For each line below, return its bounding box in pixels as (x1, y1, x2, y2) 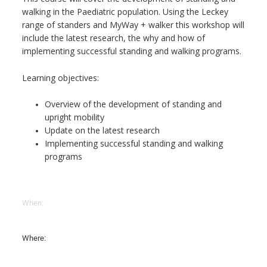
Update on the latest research (45, 125, 160, 136)
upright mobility (45, 111, 105, 123)
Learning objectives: (21, 72, 99, 83)
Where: (21, 234, 46, 243)
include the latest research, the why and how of (21, 32, 205, 44)
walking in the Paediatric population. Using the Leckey (21, 6, 228, 18)
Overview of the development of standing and (45, 98, 222, 110)
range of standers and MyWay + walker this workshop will (21, 19, 244, 31)
